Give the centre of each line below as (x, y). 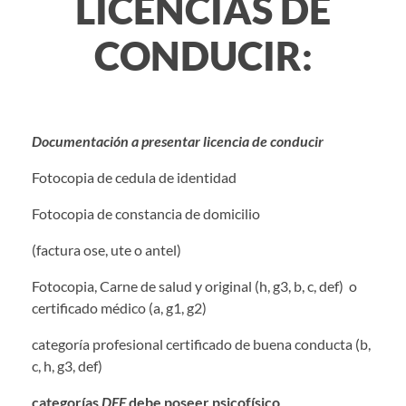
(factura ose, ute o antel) (106, 250)
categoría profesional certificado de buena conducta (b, (201, 344)
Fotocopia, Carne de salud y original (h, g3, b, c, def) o (194, 286)
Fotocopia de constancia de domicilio (192, 214)
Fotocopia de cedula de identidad (195, 178)
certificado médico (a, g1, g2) (119, 308)
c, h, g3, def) (67, 366)
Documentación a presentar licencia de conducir (195, 141)
